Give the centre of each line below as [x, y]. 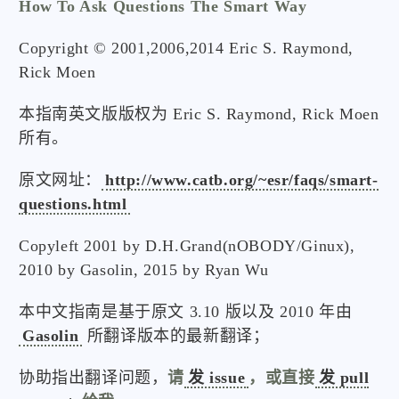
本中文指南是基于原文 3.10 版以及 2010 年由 [186, 312]
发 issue [217, 378]
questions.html [73, 204]
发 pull [344, 378]
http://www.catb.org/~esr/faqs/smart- [242, 180]
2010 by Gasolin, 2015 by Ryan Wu [144, 270]
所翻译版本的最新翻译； [176, 336]
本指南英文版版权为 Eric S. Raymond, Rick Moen [199, 114]
